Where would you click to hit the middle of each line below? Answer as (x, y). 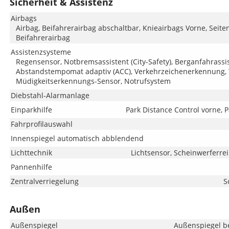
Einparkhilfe (31, 110)
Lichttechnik (31, 153)
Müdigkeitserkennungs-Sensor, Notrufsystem (93, 81)
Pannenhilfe (31, 167)
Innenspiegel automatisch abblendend (77, 138)
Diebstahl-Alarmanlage (50, 95)
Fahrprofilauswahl (41, 124)
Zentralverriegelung (44, 181)
